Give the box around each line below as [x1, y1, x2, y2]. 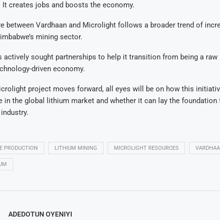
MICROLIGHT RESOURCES [113, 144, 179, 151]
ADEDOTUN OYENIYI [8, 210, 72, 218]
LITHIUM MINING [54, 144, 97, 151]
